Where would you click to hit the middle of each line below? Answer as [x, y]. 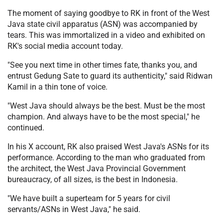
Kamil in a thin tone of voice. [57, 87]
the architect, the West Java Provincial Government [97, 168]
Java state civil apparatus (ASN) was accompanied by [103, 24]
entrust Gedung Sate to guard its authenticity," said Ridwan [110, 76]
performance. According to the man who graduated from [106, 157]
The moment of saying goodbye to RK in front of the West [109, 13]
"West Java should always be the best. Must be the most [106, 106]
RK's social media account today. [65, 46]
